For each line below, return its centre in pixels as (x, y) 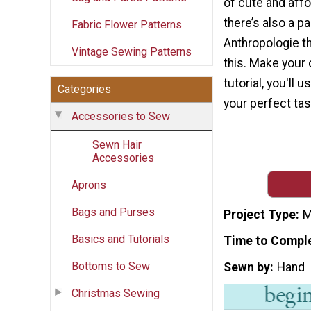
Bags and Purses (113, 212)
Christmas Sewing (116, 293)
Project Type (260, 215)
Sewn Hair (117, 144)
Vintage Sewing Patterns (132, 51)
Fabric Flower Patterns (127, 24)
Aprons (89, 185)
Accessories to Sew (121, 116)
